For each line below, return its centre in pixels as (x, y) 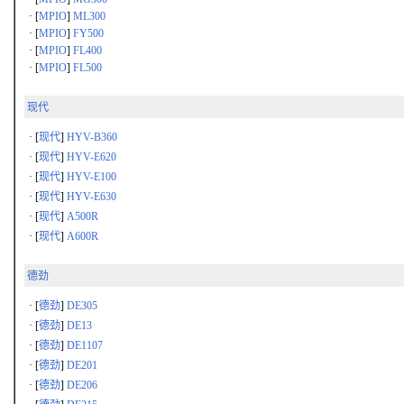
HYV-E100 (92, 177)
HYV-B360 (92, 137)
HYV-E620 (92, 157)
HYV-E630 (92, 197)
